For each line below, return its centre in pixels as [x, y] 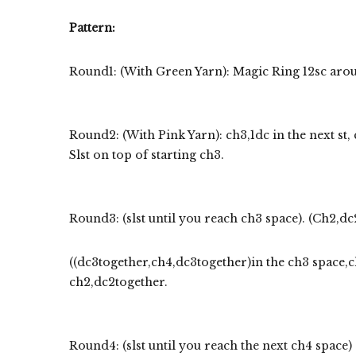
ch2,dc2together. [118, 282]
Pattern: [92, 27]
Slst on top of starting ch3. [147, 155]
